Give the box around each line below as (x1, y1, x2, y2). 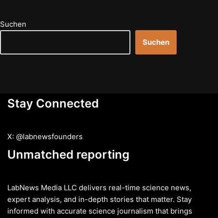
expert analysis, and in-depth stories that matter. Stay (7, 195, 192, 204)
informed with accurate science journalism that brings (7, 206, 192, 216)
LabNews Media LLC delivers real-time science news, (7, 183, 191, 192)
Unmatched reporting (7, 147, 129, 162)
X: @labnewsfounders (7, 132, 83, 141)
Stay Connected (7, 96, 99, 110)
